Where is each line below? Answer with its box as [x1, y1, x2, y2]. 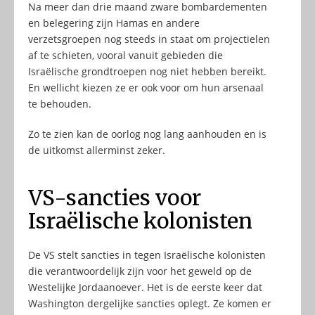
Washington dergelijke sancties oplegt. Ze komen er [28, 297, 271, 311]
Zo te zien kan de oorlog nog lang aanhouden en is [28, 127, 266, 141]
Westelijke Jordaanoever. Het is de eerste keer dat [28, 281, 262, 295]
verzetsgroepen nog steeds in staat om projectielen [28, 32, 270, 46]
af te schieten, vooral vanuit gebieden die [28, 49, 223, 63]
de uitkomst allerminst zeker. [28, 143, 165, 157]
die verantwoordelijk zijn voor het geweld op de [28, 264, 252, 278]
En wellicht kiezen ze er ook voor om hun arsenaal [28, 81, 264, 95]
